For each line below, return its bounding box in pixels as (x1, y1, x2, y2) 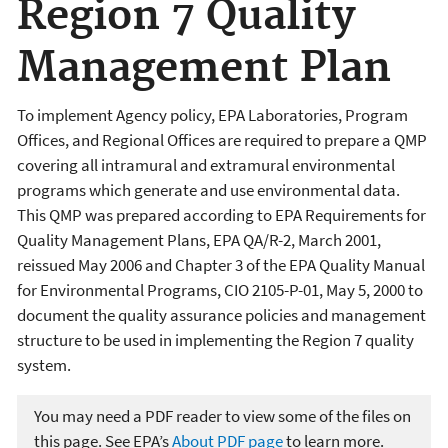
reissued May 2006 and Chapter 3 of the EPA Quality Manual (17, 254, 425, 277)
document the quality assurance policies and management (17, 304, 426, 327)
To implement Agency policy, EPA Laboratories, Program (17, 104, 408, 127)
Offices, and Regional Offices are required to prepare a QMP (17, 129, 427, 152)
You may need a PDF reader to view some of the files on (34, 404, 411, 427)
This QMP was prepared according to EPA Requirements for (17, 204, 426, 227)
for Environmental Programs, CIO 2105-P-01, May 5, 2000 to (17, 279, 423, 302)
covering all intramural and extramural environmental (17, 154, 395, 177)
